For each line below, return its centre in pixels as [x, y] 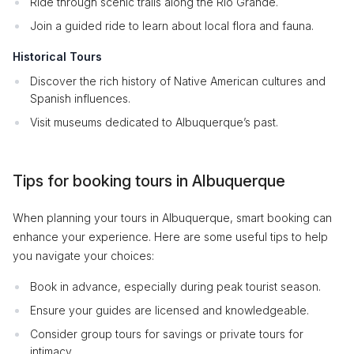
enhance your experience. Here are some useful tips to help [170, 237]
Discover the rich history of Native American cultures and [178, 81]
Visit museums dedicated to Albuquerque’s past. [154, 122]
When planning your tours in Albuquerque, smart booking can [172, 218]
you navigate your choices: [83, 256]
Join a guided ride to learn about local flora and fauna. [172, 26]
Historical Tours [57, 56]
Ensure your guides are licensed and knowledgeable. [169, 310]
